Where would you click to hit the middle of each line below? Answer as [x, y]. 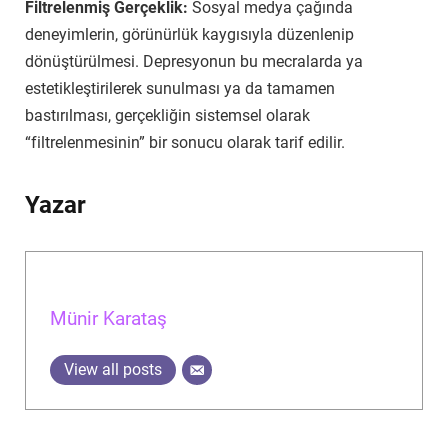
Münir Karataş [108, 318]
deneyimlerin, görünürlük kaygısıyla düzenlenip [189, 34]
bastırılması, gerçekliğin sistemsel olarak [167, 115]
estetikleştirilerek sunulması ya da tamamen [180, 88]
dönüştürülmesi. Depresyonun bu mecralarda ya [194, 61]
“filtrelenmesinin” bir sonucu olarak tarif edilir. [187, 142]
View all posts [112, 369]
